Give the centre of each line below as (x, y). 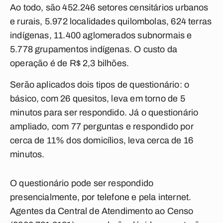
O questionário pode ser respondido (82, 183)
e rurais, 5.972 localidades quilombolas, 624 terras (111, 21)
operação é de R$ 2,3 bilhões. (70, 63)
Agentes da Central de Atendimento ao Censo (102, 211)
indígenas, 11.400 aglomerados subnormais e (101, 35)
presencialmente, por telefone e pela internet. (101, 197)
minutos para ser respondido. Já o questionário (104, 112)
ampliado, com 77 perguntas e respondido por (102, 126)
